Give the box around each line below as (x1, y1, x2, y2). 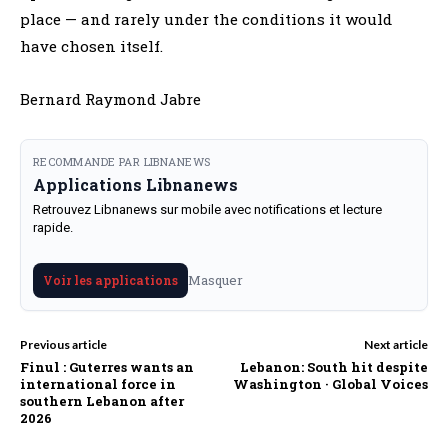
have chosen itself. (20, 35, 163, 56)
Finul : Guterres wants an (20, 357, 194, 376)
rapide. (33, 219, 73, 235)
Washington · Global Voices (232, 374, 428, 393)
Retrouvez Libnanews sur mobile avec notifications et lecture (33, 201, 382, 217)
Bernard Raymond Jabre (20, 88, 201, 109)
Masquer (188, 270, 243, 289)
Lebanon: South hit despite (239, 357, 428, 376)
